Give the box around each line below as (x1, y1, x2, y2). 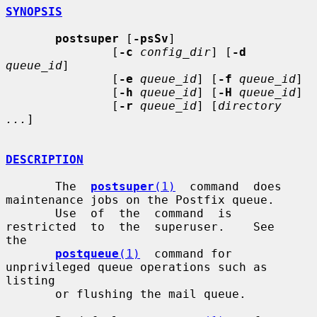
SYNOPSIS (6, 4, 62, 18)
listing (6, 273, 55, 287)
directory (218, 98, 282, 113)
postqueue (55, 246, 119, 260)
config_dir (140, 45, 211, 59)
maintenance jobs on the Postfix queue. (6, 192, 275, 207)
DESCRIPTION (6, 152, 83, 166)
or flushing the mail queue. (6, 287, 55, 301)
